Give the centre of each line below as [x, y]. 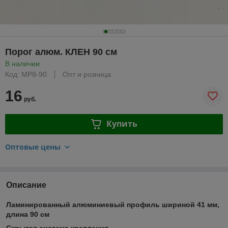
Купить [122, 124]
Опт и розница [87, 74]
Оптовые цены [33, 147]
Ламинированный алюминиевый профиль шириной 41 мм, [113, 204]
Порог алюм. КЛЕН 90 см [61, 52]
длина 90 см [28, 214]
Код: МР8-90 [26, 74]
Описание [26, 185]
